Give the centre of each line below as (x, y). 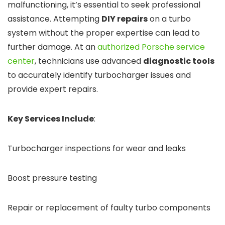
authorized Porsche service (151, 47)
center (21, 61)
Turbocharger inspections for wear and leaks (97, 149)
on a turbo (169, 19)
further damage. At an (52, 47)
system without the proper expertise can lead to (104, 33)
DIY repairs (125, 19)
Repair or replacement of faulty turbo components (109, 208)
